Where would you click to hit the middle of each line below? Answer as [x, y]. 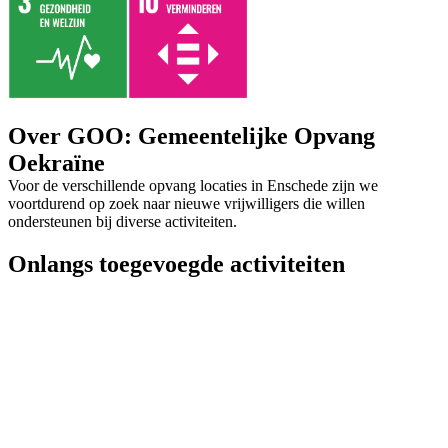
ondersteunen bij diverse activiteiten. [122, 221]
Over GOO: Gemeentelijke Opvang [191, 136]
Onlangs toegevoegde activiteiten [176, 263]
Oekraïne [56, 163]
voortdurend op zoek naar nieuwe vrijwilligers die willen [186, 203]
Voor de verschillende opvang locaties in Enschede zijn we [193, 185]
